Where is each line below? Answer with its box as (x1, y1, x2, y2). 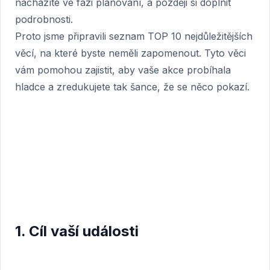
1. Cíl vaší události (15, 222, 139, 240)
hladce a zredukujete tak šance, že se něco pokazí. (15, 81, 250, 93)
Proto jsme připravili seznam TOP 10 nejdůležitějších (15, 30, 253, 42)
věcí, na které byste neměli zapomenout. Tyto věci (15, 47, 246, 59)
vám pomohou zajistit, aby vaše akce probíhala (15, 64, 231, 76)
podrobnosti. (15, 13, 73, 25)
